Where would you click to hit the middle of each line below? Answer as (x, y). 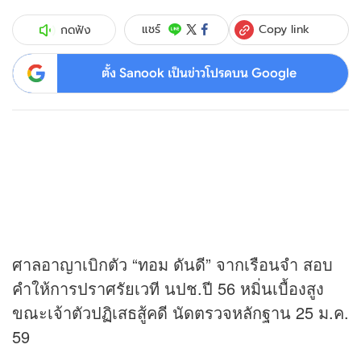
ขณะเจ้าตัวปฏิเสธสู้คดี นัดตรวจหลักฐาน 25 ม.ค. (180, 313)
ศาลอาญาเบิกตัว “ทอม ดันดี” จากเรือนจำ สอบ (172, 264)
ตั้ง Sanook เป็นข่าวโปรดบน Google (199, 73)
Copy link (284, 29)
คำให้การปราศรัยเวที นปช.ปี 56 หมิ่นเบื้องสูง (168, 288)
